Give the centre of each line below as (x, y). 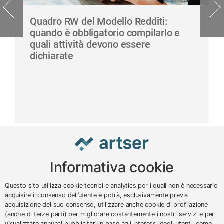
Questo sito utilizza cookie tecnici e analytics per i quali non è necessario (111, 186)
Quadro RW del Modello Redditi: (99, 21)
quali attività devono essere (90, 44)
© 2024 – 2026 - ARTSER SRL (81, 209)
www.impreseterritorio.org (135, 177)
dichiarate (52, 56)
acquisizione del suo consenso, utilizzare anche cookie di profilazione (106, 205)
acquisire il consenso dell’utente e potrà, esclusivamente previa (97, 195)
